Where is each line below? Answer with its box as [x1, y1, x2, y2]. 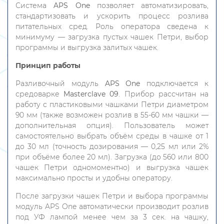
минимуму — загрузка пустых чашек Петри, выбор [15, 32, 208, 42]
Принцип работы [15, 61, 80, 70]
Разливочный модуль [15, 79, 105, 88]
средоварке [15, 89, 64, 99]
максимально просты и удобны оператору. [15, 173, 172, 183]
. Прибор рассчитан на [118, 89, 209, 99]
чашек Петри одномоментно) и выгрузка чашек [15, 163, 208, 172]
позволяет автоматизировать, [96, 1, 208, 10]
